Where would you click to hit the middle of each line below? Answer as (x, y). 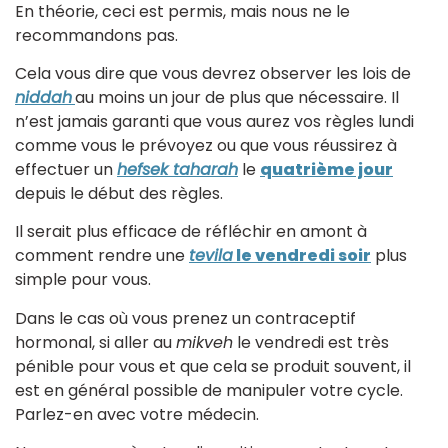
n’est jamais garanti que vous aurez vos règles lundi (214, 121)
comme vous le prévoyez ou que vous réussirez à (206, 145)
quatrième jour (326, 169)
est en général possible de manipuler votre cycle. (209, 390)
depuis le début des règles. (119, 193)
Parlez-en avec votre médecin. (137, 414)
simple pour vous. (83, 280)
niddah (43, 97)
